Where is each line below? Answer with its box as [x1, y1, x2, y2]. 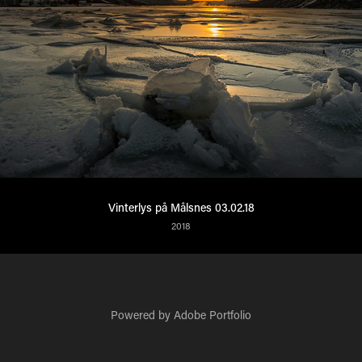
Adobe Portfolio [174, 307, 251, 323]
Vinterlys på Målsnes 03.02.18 [107, 200, 255, 216]
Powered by [111, 307, 174, 323]
